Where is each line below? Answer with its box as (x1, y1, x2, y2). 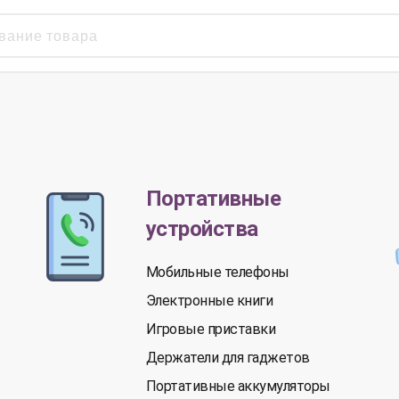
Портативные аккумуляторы (145, 378, 330, 395)
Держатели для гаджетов (145, 349, 310, 366)
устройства (145, 216, 258, 241)
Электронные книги (145, 292, 273, 309)
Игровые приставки (145, 321, 276, 338)
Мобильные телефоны (145, 264, 289, 281)
